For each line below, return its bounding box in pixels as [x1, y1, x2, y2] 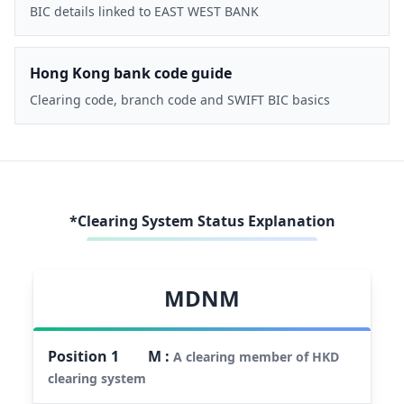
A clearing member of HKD [173, 347, 340, 365]
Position [48, 345, 112, 366]
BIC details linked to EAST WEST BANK [30, 2, 259, 20]
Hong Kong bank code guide [30, 62, 232, 83]
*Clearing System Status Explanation [69, 210, 335, 231]
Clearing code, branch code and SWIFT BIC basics [30, 90, 330, 108]
